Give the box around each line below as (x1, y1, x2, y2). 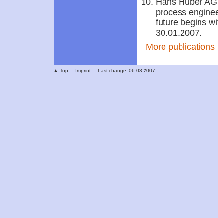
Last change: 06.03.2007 (98, 68, 155, 73)
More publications (146, 42, 215, 52)
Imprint (75, 68, 91, 73)
